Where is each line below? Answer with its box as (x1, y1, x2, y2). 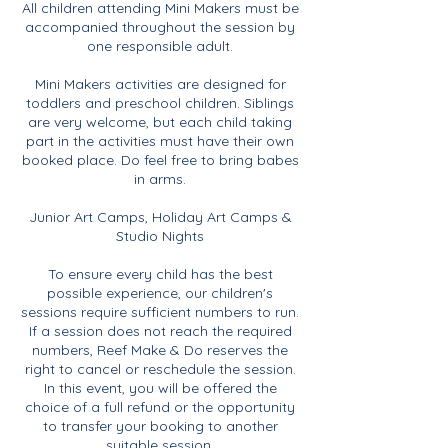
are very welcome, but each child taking (28, 113, 292, 131)
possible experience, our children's (47, 284, 273, 302)
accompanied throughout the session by (25, 18, 295, 36)
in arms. (134, 170, 186, 188)
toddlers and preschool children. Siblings (26, 94, 294, 112)
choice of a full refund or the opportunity (25, 398, 295, 416)
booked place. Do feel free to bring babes (21, 151, 299, 169)
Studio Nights (116, 227, 204, 245)
